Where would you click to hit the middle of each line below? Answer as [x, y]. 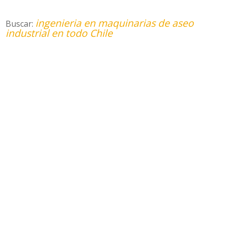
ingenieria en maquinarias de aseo [115, 23]
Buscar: [21, 24]
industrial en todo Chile [59, 33]
